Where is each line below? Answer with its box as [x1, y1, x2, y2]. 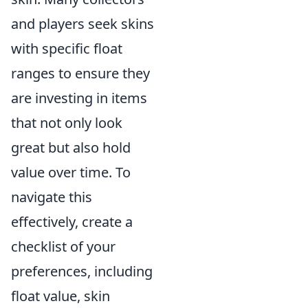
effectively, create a [11, 212, 133, 231]
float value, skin [11, 287, 110, 305]
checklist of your [11, 237, 115, 256]
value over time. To [11, 163, 131, 181]
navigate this [11, 188, 92, 206]
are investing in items [11, 89, 147, 107]
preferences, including [11, 262, 153, 280]
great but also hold [11, 138, 131, 157]
